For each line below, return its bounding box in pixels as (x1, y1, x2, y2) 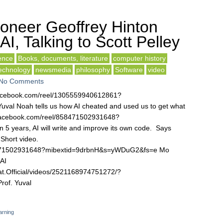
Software (115, 66, 143, 74)
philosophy (76, 66, 110, 74)
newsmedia (35, 66, 71, 74)
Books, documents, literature (18, 54, 108, 62)
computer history (113, 54, 166, 62)
